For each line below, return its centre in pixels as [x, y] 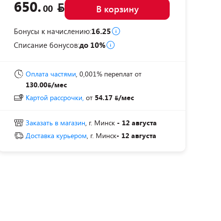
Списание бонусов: [47, 45]
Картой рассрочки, [55, 97]
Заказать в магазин [55, 123]
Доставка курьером [56, 135]
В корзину [117, 9]
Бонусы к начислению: [53, 31]
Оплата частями [51, 74]
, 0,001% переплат [104, 74]
